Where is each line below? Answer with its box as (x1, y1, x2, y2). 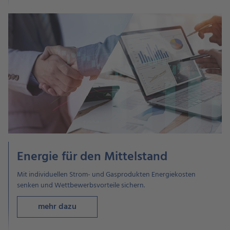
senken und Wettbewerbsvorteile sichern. (17, 179, 145, 191)
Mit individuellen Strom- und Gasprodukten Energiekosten (17, 168, 196, 181)
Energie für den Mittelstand (17, 147, 167, 167)
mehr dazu (38, 200, 76, 214)
